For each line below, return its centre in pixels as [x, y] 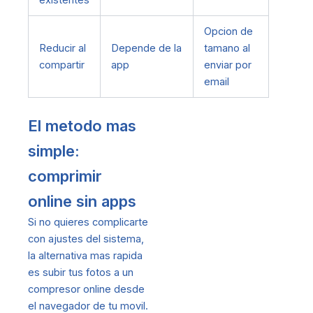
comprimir [65, 176]
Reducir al [62, 48]
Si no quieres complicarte [88, 222]
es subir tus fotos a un [81, 272]
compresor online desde [86, 289]
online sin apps [82, 201]
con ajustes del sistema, [86, 239]
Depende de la [146, 48]
